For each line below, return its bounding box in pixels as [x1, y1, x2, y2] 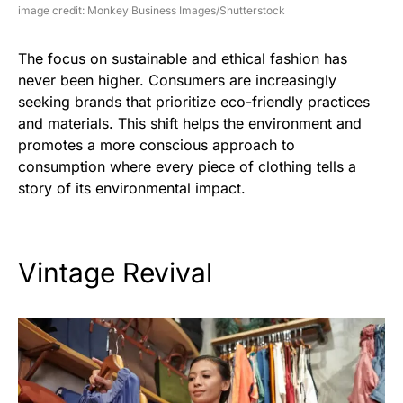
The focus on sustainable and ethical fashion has [18, 49, 347, 68]
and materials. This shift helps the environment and [18, 114, 362, 133]
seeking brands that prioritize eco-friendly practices [18, 93, 370, 112]
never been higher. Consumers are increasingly [18, 71, 336, 90]
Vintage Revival [18, 256, 212, 290]
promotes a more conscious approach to [18, 136, 295, 155]
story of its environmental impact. [18, 179, 246, 198]
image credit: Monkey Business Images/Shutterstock [18, 4, 285, 18]
